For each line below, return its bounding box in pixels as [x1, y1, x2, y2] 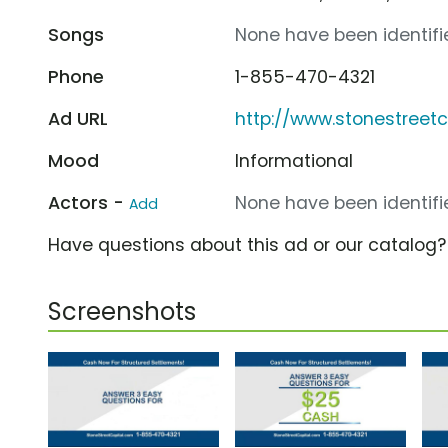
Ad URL [48, 106, 108, 131]
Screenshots [48, 294, 196, 328]
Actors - [48, 190, 129, 215]
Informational [235, 148, 354, 173]
